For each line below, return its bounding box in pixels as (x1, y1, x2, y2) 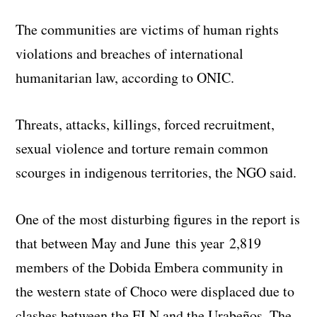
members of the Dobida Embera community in (16, 257, 284, 277)
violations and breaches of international (16, 43, 244, 63)
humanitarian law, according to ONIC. (16, 67, 235, 87)
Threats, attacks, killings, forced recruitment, (16, 114, 275, 134)
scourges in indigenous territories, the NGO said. (16, 162, 297, 182)
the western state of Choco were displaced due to (16, 281, 295, 301)
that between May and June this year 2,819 (16, 233, 262, 253)
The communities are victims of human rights (16, 19, 279, 39)
